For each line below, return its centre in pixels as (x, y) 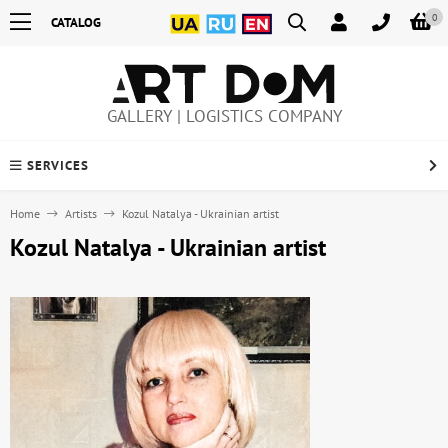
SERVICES (58, 166)
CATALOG (76, 22)
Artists (81, 214)
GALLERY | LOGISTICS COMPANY (224, 116)
